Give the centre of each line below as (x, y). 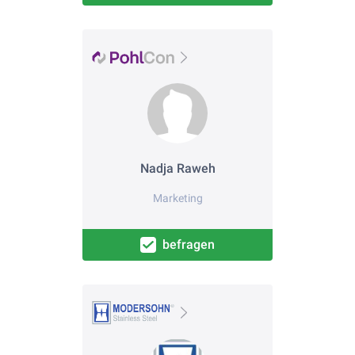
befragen (189, 244)
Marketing (177, 198)
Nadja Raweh (177, 168)
